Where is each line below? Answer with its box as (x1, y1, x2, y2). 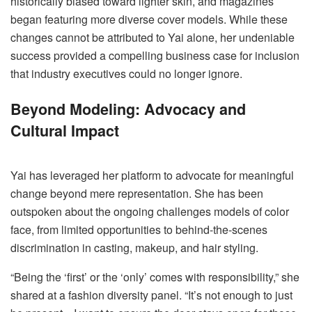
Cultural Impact (10, 119, 119, 141)
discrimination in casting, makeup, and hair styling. (10, 240, 258, 256)
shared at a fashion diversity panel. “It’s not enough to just (10, 287, 292, 304)
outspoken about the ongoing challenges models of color (10, 203, 289, 220)
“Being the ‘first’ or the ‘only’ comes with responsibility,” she (10, 269, 299, 286)
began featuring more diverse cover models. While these (10, 10, 288, 27)
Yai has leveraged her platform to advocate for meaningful (10, 167, 294, 184)
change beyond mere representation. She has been (10, 185, 263, 202)
